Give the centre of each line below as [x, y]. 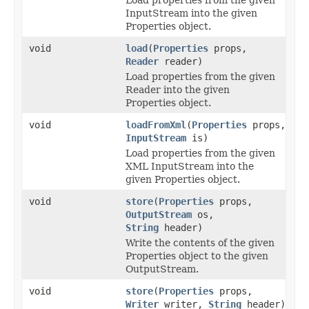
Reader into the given [178, 89]
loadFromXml [156, 124]
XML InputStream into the [190, 166]
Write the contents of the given [200, 242]
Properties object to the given [197, 256]
